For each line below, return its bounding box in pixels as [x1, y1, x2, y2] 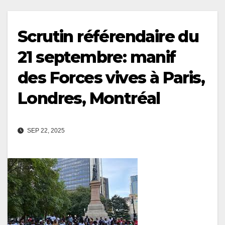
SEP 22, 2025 [26, 127, 65, 134]
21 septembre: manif [18, 47, 176, 67]
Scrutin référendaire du [18, 26, 199, 46]
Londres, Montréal [18, 88, 160, 108]
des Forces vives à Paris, [18, 67, 204, 87]
